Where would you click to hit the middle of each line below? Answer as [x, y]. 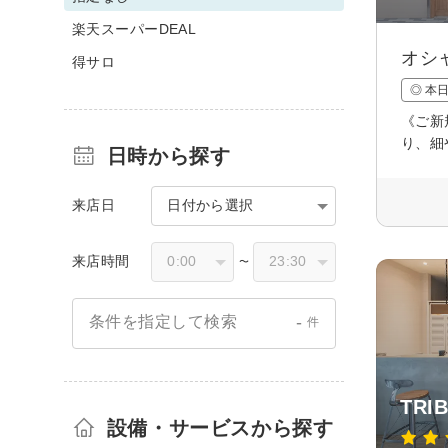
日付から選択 [210, 204]
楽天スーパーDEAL [134, 28]
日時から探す [168, 155]
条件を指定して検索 [163, 322]
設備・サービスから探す [220, 427]
